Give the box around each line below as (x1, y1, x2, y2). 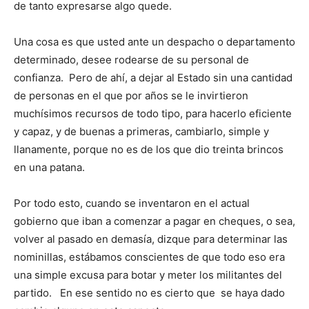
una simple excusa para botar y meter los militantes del (14, 268, 282, 282)
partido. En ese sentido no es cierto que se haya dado (14, 286, 285, 300)
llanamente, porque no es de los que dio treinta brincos (14, 143, 283, 157)
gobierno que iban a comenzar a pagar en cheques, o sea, (14, 215, 295, 228)
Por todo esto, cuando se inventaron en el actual (14, 197, 250, 210)
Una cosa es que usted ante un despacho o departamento (14, 35, 295, 49)
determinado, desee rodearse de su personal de (14, 53, 249, 67)
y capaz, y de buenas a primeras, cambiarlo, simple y (14, 125, 269, 139)
